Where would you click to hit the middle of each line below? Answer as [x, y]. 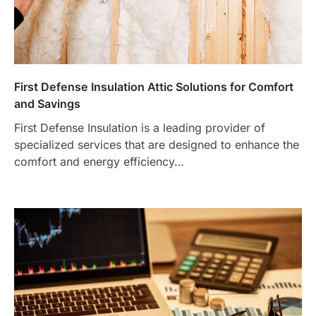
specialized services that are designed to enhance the [157, 145]
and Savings [47, 104]
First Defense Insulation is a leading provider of [140, 128]
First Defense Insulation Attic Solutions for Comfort [154, 87]
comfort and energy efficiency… [99, 162]
